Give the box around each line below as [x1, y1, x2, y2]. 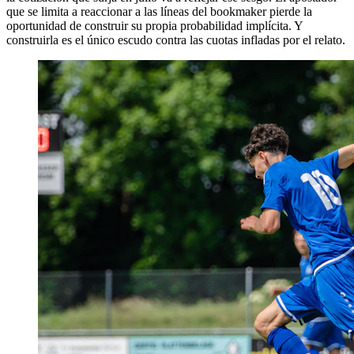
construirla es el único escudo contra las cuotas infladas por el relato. [6, 32, 345, 47]
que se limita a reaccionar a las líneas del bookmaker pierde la [6, 4, 312, 18]
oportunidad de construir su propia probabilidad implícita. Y [6, 18, 303, 32]
